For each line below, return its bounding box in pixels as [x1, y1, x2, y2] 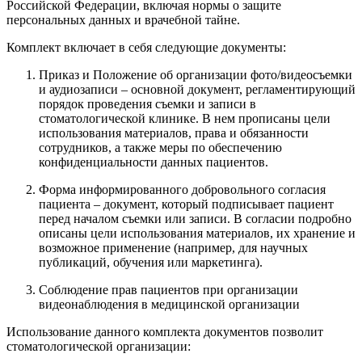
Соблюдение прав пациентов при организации [39, 282, 298, 297]
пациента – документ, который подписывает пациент [39, 196, 334, 211]
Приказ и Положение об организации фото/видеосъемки [39, 67, 352, 82]
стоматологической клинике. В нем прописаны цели [39, 111, 330, 125]
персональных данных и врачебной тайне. [6, 12, 243, 27]
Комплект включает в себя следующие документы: [6, 40, 286, 54]
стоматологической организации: [6, 339, 191, 353]
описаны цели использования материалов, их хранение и [39, 225, 356, 240]
